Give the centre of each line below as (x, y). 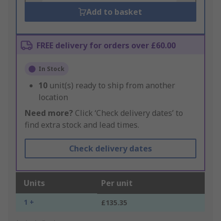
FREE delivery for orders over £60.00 (106, 46)
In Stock (52, 69)
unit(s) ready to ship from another (112, 86)
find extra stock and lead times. (82, 125)
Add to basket (114, 12)
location (53, 97)
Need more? (49, 113)
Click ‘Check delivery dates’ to (128, 113)
